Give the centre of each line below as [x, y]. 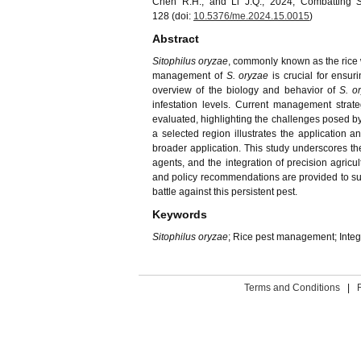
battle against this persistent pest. [225, 192]
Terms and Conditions [292, 288]
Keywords [180, 214]
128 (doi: [173, 16]
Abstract [176, 39]
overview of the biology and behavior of [246, 90]
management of [189, 76]
